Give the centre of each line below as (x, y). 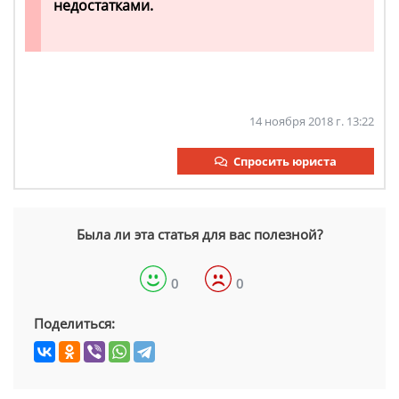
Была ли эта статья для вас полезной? (199, 235)
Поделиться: (74, 324)
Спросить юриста (285, 162)
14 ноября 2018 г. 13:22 (312, 122)
